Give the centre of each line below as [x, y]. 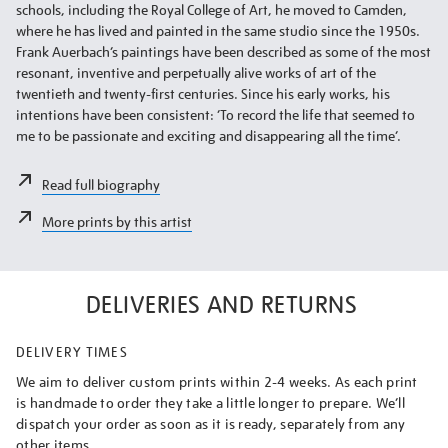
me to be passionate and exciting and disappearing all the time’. [208, 135]
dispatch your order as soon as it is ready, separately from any [211, 423]
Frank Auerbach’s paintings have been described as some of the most [223, 51]
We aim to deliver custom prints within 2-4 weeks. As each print [217, 381]
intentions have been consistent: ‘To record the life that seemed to [215, 114]
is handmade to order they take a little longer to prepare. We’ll [210, 402]
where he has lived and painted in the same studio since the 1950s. [218, 30]
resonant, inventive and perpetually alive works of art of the [196, 72]
